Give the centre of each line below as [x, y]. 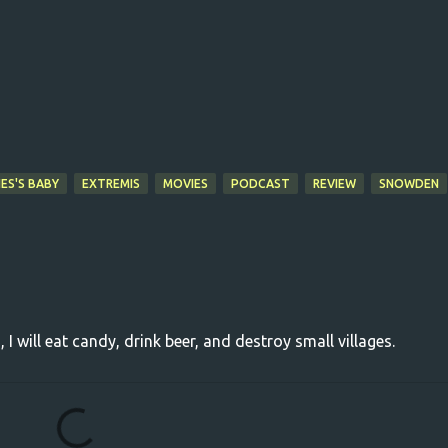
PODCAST [260, 183]
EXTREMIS [110, 183]
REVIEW [334, 183]
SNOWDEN [408, 183]
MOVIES [185, 183]
